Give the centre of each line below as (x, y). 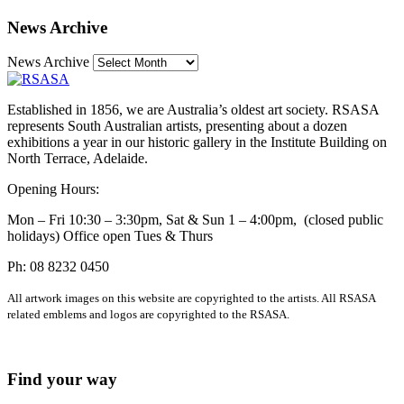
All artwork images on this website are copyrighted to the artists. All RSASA (191, 298)
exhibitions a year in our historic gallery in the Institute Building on (197, 142)
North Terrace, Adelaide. (78, 159)
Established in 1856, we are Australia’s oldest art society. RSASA (193, 110)
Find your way (62, 379)
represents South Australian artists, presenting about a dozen (177, 126)
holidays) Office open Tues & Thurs (110, 236)
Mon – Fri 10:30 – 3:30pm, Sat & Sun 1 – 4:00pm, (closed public (195, 220)
